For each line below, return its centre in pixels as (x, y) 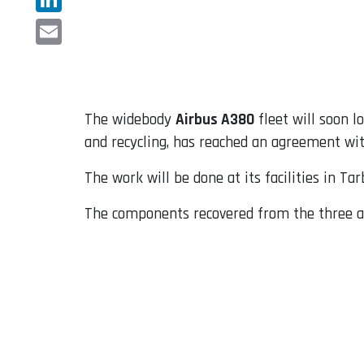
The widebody (130, 120)
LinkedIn (63, 25)
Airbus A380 (215, 120)
